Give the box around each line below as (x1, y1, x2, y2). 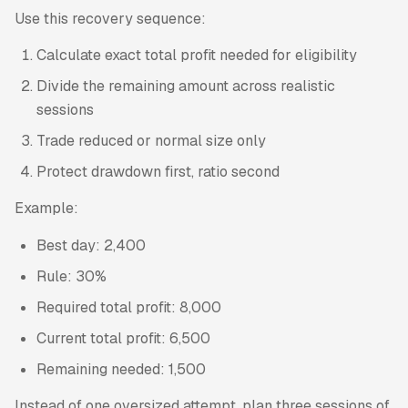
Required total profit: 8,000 (36, 297, 221, 317)
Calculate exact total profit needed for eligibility (36, 45, 357, 65)
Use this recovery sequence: (15, 8, 206, 28)
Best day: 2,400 (36, 235, 146, 255)
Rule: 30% (36, 266, 107, 286)
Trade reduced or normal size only (36, 130, 266, 150)
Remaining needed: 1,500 (36, 359, 206, 379)
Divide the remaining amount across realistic (36, 76, 335, 96)
